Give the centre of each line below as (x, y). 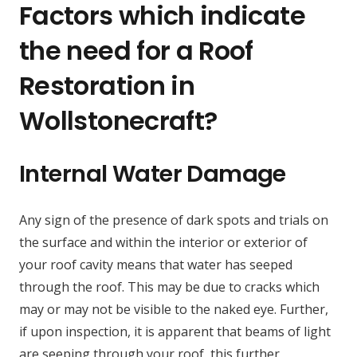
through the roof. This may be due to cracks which (169, 287)
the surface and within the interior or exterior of (163, 243)
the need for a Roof (136, 51)
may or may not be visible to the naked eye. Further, (174, 310)
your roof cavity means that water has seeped (156, 265)
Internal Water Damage (153, 174)
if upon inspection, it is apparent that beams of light (175, 332)
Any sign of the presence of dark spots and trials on (174, 220)
